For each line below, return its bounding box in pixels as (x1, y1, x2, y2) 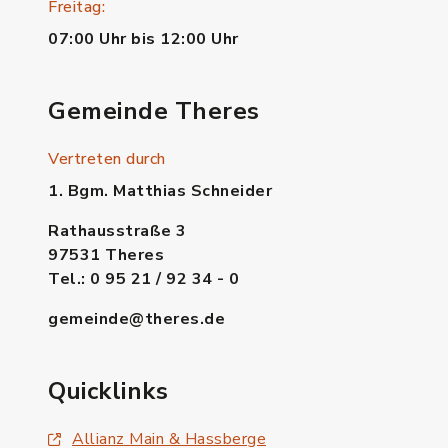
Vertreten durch (48, 148, 166, 170)
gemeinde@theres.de (48, 308, 225, 330)
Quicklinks (48, 375, 168, 407)
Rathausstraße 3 (48, 220, 187, 242)
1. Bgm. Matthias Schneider (48, 180, 272, 202)
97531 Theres (48, 244, 164, 266)
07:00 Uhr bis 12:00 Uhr (48, 28, 239, 50)
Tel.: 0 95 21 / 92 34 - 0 (48, 268, 240, 290)
